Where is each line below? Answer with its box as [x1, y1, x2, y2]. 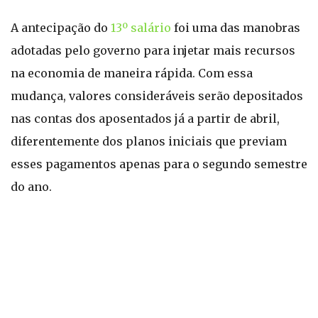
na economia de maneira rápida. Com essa [11, 66, 253, 80]
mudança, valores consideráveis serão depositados [11, 89, 303, 103]
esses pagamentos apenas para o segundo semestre [11, 157, 307, 171]
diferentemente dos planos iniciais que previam [11, 134, 287, 148]
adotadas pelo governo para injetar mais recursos [11, 43, 295, 57]
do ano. [11, 180, 52, 194]
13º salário [111, 21, 171, 35]
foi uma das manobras [171, 21, 300, 35]
